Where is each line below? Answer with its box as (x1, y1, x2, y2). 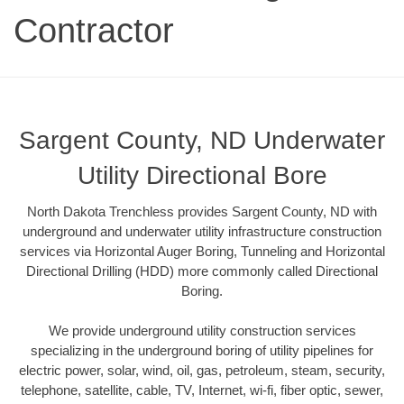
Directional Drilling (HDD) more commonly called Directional (26, 262, 378, 279)
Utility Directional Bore (77, 161, 327, 189)
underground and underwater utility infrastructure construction (23, 223, 381, 239)
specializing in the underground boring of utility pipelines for (31, 343, 373, 359)
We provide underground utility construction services (48, 323, 356, 339)
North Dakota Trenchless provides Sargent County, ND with (27, 203, 377, 219)
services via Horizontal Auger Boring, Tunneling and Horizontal (19, 243, 385, 259)
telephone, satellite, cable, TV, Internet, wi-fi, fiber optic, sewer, (21, 382, 383, 399)
